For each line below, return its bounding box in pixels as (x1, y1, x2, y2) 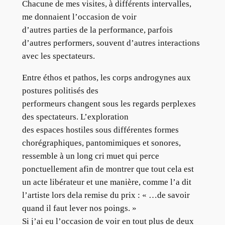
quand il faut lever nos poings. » (22, 203, 137, 213)
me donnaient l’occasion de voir (22, 12, 137, 22)
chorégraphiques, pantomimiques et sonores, (22, 138, 181, 148)
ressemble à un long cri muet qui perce (22, 151, 159, 161)
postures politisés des (22, 85, 98, 95)
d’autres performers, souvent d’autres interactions (22, 38, 200, 48)
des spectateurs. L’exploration (22, 111, 129, 122)
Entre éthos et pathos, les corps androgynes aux (22, 72, 191, 82)
